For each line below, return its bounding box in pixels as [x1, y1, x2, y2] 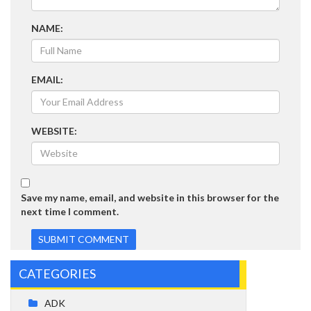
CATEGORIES [19, 265, 96, 281]
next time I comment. [21, 205, 119, 217]
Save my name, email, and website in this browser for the [21, 191, 279, 203]
